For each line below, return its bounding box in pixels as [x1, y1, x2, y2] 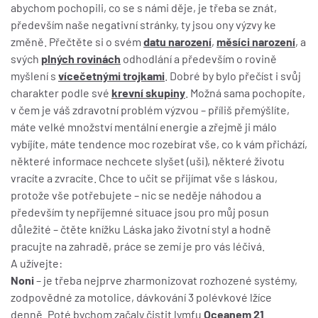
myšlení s [11, 69, 58, 82]
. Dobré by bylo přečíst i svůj [165, 69, 301, 82]
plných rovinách [41, 52, 121, 65]
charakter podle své [11, 86, 111, 99]
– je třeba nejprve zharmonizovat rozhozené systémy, [34, 273, 297, 287]
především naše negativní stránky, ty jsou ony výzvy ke [11, 18, 276, 31]
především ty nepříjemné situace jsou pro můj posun [11, 205, 269, 219]
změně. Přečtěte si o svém [11, 35, 143, 48]
